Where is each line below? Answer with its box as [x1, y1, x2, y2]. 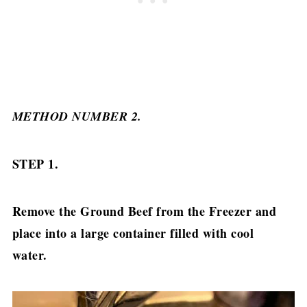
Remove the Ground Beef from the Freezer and [12, 201, 277, 220]
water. [12, 245, 52, 264]
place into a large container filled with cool [12, 223, 254, 242]
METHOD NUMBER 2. [12, 107, 142, 125]
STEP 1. [12, 154, 63, 173]
